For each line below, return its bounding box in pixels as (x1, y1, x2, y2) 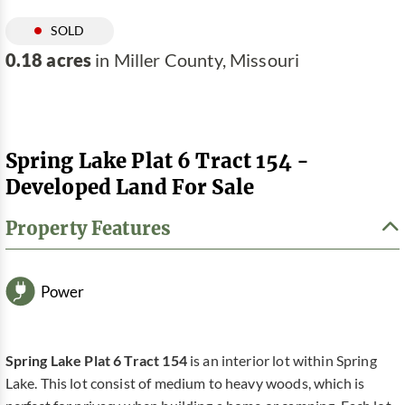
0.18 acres (5, 49, 92, 71)
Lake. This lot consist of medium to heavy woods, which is (5, 375, 365, 392)
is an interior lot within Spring (189, 353, 377, 370)
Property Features (5, 216, 172, 240)
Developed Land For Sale (5, 173, 255, 200)
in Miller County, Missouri (91, 50, 300, 71)
